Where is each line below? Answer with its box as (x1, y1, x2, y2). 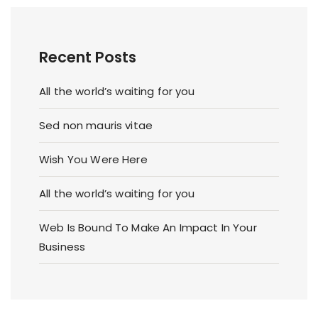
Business (39, 238, 86, 254)
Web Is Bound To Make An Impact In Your (39, 219, 257, 235)
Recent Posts (39, 46, 136, 67)
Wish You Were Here (39, 151, 148, 167)
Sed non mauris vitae (39, 117, 153, 133)
